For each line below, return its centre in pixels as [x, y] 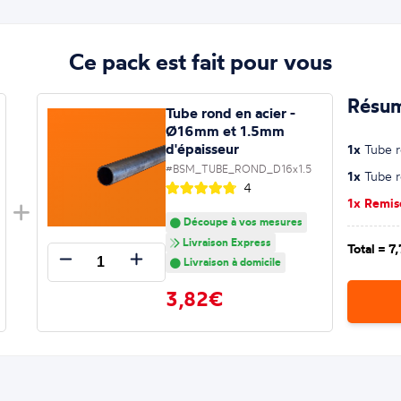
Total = [368, 249]
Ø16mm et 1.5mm [225, 130]
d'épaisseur [202, 148]
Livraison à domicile [230, 262]
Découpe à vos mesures [241, 221]
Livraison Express [225, 242]
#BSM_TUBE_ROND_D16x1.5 [238, 168]
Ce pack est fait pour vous [200, 62]
